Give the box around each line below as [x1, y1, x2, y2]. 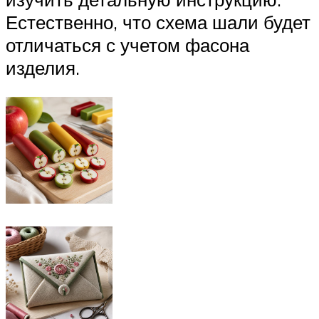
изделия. [6, 56, 80, 79]
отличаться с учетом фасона [6, 33, 249, 56]
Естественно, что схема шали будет [6, 10, 310, 33]
